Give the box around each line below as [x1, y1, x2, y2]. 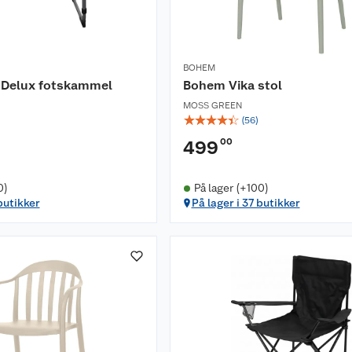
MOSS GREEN [183, 100, 242, 112]
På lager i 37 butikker [191, 196, 300, 210]
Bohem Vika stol [183, 78, 282, 93]
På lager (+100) [193, 181, 269, 195]
